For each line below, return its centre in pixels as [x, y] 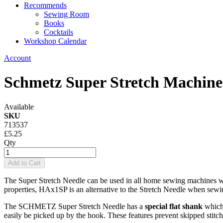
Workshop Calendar [55, 41]
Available [19, 107]
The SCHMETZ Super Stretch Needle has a [74, 206]
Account [17, 58]
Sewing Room [66, 14]
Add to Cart [24, 163]
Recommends [45, 5]
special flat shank [174, 206]
